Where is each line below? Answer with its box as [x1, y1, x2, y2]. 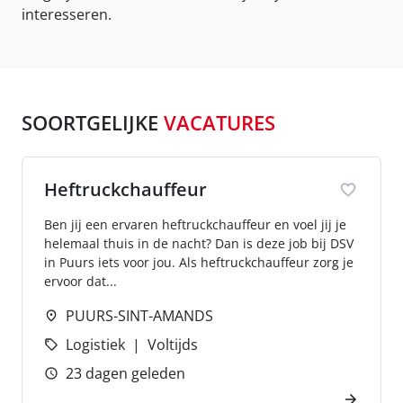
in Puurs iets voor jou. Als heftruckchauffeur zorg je [44, 254, 354, 271]
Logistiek [66, 335, 125, 354]
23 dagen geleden [66, 363, 185, 383]
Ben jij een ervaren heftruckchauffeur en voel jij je [44, 216, 346, 233]
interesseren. [22, 4, 112, 24]
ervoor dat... [44, 273, 117, 290]
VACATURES [164, 110, 275, 136]
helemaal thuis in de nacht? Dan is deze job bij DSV [44, 235, 354, 252]
